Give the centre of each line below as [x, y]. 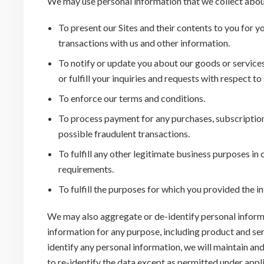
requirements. [86, 169]
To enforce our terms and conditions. [132, 98]
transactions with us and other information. [144, 43]
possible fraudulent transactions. [124, 134]
